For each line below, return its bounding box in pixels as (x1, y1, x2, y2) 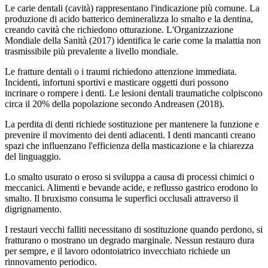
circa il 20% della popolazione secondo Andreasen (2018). (5, 98, 224, 109)
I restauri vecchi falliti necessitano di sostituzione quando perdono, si (5, 224, 263, 234)
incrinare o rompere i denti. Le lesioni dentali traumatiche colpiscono (5, 87, 263, 98)
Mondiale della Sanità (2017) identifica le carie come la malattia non (5, 35, 261, 45)
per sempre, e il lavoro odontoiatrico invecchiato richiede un (5, 245, 230, 256)
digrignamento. (5, 203, 62, 214)
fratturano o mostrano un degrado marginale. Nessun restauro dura (5, 234, 254, 245)
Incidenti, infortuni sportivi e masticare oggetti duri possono (5, 77, 229, 87)
